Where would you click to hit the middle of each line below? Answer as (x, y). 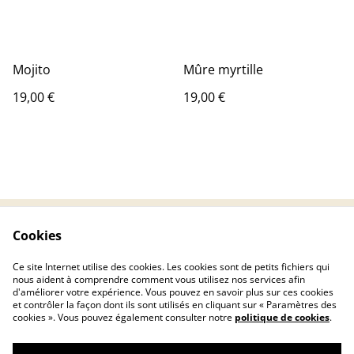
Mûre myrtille (223, 69)
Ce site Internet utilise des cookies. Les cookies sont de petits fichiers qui (171, 267)
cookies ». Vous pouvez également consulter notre (124, 317)
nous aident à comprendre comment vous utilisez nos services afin (159, 279)
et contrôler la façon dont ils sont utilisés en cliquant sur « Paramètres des (175, 305)
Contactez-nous (112, 244)
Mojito (32, 69)
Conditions (242, 244)
